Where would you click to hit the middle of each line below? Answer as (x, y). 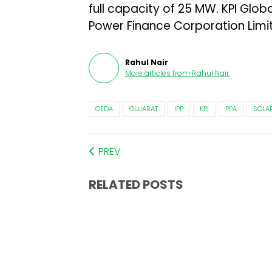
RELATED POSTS (136, 184)
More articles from (157, 73)
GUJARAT (143, 108)
